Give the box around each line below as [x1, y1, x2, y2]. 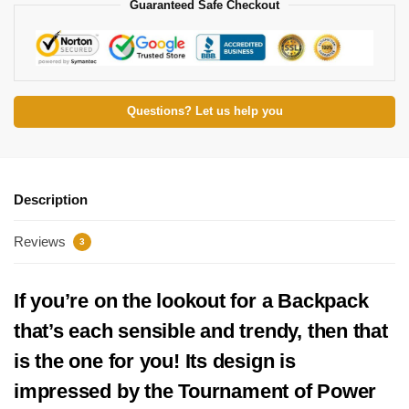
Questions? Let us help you [126, 105, 283, 119]
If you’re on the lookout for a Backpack [14, 288, 369, 312]
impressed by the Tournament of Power [14, 379, 377, 403]
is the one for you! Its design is [14, 349, 296, 372]
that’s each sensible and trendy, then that [14, 319, 388, 342]
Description [14, 192, 88, 208]
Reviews [14, 233, 69, 249]
